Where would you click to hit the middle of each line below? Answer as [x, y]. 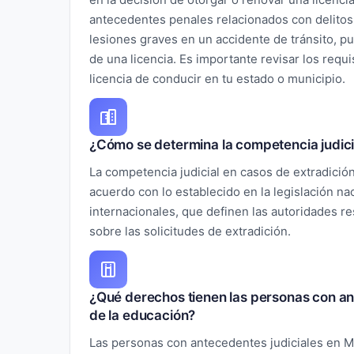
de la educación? [143, 315]
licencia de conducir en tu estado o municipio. [217, 78]
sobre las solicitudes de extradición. [190, 231]
